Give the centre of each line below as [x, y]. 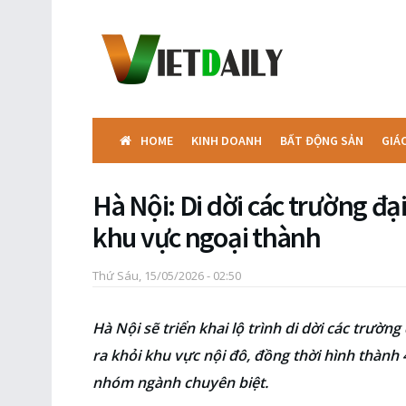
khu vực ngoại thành [207, 237]
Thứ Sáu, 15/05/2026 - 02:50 [167, 275]
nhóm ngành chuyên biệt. [180, 382]
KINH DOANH [227, 140]
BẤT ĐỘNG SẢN [322, 140]
